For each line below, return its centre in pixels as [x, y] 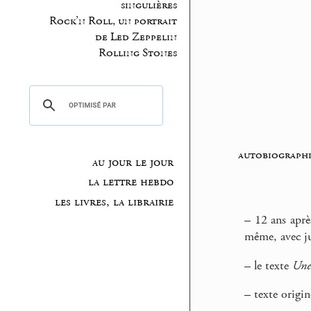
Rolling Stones [137, 53]
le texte [271, 266]
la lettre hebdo [131, 182]
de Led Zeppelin [136, 37]
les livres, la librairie [114, 202]
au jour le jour [133, 162]
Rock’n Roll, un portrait [113, 22]
